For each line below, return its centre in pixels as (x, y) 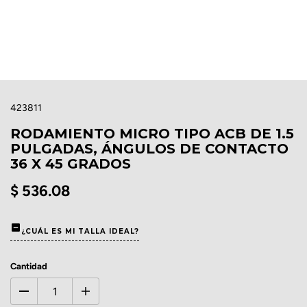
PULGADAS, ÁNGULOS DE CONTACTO (149, 149)
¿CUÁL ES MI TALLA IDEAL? (80, 231)
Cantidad (29, 266)
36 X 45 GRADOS (71, 164)
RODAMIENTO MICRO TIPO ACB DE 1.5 (152, 134)
